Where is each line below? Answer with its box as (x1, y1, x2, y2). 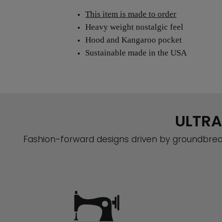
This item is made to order (85, 9, 177, 19)
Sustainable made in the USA (85, 48, 187, 58)
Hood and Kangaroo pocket (85, 35, 182, 45)
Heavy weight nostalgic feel (85, 22, 184, 32)
